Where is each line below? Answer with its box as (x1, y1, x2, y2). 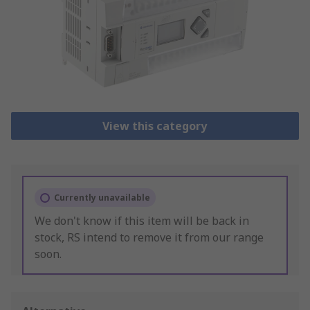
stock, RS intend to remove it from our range (35, 230, 264, 246)
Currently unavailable (54, 192, 150, 204)
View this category (102, 118, 208, 134)
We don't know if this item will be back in (35, 213, 249, 229)
